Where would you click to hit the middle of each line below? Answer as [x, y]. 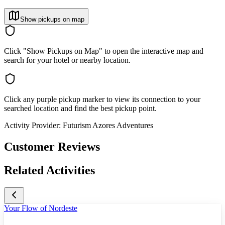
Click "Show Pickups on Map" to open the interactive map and [104, 51]
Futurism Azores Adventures [108, 126]
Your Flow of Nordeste [41, 208]
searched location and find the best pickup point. [80, 108]
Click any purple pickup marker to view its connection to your [102, 99]
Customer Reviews [52, 147]
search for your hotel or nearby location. [67, 60]
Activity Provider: [32, 126]
